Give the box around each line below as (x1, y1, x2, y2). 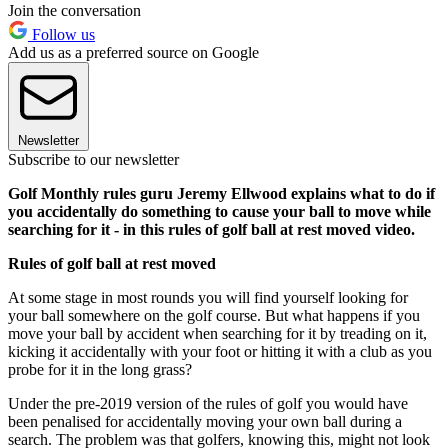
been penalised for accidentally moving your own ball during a (8, 413, 402, 431)
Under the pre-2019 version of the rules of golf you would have (8, 395, 408, 413)
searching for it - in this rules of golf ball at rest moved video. (8, 221, 415, 239)
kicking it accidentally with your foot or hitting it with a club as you (8, 343, 432, 361)
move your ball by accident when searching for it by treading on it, (8, 325, 427, 343)
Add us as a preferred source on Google (8, 44, 259, 62)
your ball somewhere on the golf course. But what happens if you (8, 307, 420, 325)
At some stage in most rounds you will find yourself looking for (8, 289, 408, 307)
